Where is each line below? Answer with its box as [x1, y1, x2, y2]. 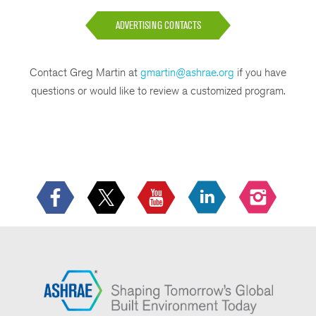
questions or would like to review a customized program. [30, 83, 286, 97]
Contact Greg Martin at [30, 65, 140, 79]
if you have [234, 65, 286, 79]
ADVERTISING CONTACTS [115, 18, 201, 32]
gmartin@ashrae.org [140, 65, 234, 79]
